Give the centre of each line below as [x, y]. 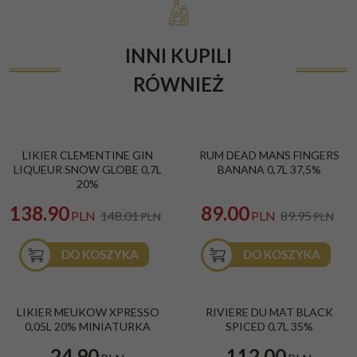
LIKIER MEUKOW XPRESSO [88, 312]
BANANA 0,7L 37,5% [269, 170]
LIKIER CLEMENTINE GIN [88, 155]
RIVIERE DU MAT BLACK [269, 312]
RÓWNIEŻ [178, 84]
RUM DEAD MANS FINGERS [269, 155]
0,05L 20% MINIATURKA [88, 327]
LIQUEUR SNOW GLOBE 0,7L [88, 170]
